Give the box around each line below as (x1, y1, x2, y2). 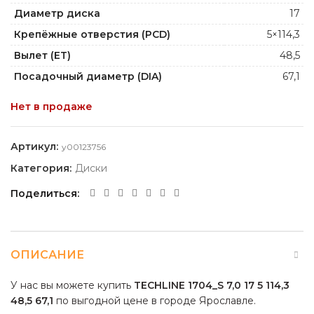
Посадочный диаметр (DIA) (14, 69, 162, 83)
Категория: (11, 161, 74, 175)
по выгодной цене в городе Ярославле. (53, 294, 256, 307)
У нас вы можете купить (11, 278, 134, 292)
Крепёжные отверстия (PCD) (14, 27, 170, 41)
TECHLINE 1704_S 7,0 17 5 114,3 (134, 278, 289, 292)
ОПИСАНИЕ (11, 247, 84, 261)
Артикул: (11, 139, 61, 153)
